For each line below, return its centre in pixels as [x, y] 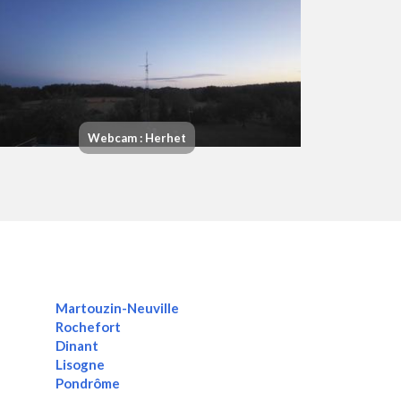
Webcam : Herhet [137, 138]
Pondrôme [87, 383]
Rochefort [88, 326]
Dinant [77, 345]
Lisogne [80, 364]
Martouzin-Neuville [117, 307]
